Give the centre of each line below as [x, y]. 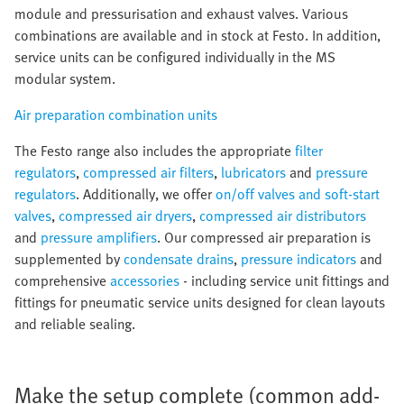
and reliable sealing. [75, 324]
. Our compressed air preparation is [264, 237]
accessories [145, 280]
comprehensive [62, 280]
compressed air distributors [283, 216]
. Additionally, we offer [146, 194]
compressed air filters [148, 172]
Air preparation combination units [116, 115]
